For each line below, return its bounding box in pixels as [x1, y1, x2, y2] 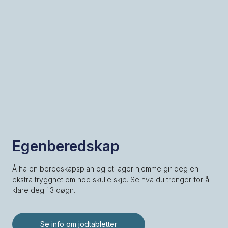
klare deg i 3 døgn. [12, 185, 75, 194]
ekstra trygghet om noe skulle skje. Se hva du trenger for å [12, 175, 209, 184]
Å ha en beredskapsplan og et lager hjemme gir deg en [12, 164, 198, 173]
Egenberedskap [12, 137, 120, 155]
